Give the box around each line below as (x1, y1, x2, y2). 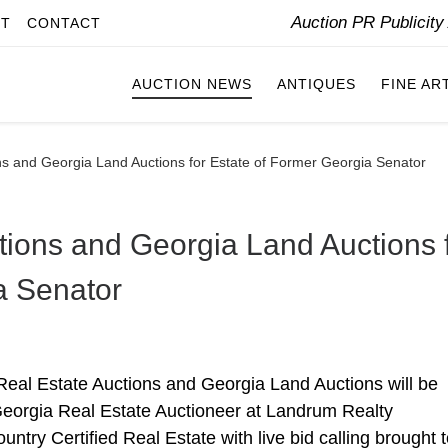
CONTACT (27, 15, 101, 31)
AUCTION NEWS (132, 76, 252, 93)
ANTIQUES (277, 76, 356, 93)
